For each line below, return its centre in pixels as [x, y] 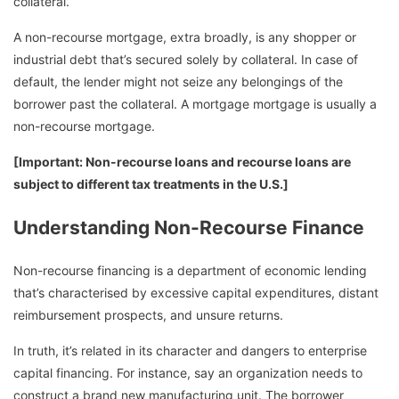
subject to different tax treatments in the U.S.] [151, 184]
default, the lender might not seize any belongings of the [178, 82]
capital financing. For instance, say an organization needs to [188, 373]
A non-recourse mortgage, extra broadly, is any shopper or [185, 37]
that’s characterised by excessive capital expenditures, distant [196, 293]
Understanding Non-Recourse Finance [189, 227]
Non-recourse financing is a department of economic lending [190, 270]
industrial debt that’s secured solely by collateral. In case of [186, 60]
